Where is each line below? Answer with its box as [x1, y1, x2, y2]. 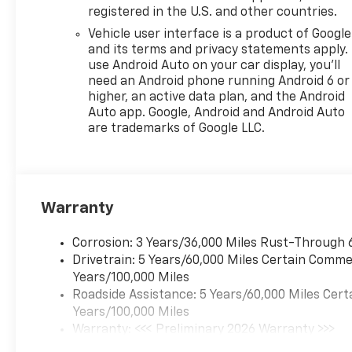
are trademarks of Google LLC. [88, 122, 266, 135]
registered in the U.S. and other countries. [88, 5, 338, 19]
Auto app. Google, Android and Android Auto [88, 106, 346, 119]
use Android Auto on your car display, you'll [88, 59, 341, 72]
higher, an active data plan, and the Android [88, 90, 346, 104]
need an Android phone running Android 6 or [88, 75, 350, 88]
